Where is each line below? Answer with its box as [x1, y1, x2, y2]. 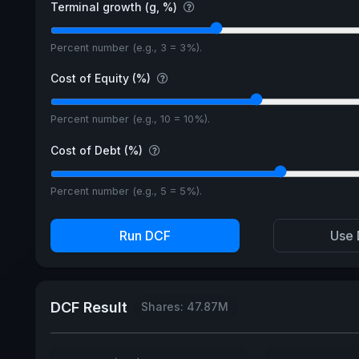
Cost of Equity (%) [50, 71, 154, 86]
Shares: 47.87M [141, 300, 229, 314]
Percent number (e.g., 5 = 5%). [50, 185, 202, 198]
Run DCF [119, 228, 171, 244]
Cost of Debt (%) [50, 143, 146, 158]
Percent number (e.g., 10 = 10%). [50, 113, 210, 126]
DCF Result [50, 298, 127, 316]
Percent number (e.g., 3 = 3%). [50, 41, 202, 54]
